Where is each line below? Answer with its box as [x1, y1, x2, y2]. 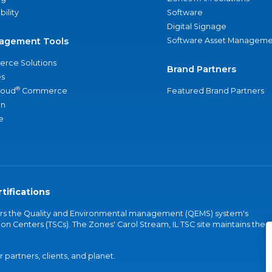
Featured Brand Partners [166, 86, 264, 95]
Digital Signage [166, 22, 226, 31]
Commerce [20, 86, 67, 95]
